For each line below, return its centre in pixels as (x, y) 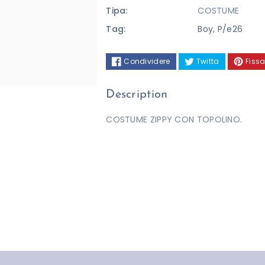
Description (137, 94)
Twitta (208, 61)
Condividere (147, 61)
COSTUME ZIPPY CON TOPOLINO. (174, 119)
